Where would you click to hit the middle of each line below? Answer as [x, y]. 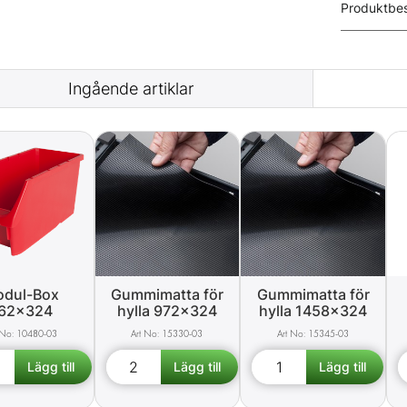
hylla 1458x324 [313, 311]
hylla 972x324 [167, 311]
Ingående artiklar [131, 89]
